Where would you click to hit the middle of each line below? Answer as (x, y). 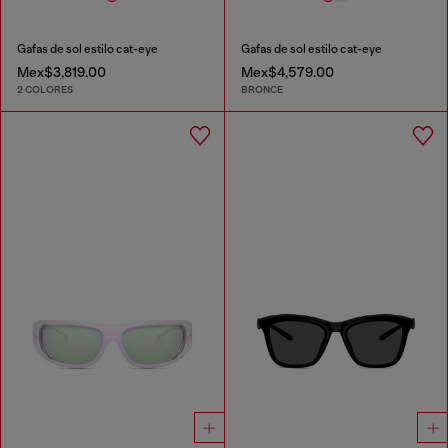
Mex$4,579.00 (287, 71)
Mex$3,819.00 (61, 71)
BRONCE (261, 89)
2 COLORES (45, 89)
